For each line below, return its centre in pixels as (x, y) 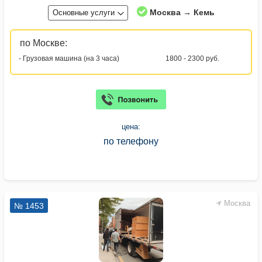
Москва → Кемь (182, 12)
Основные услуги (83, 12)
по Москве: (44, 43)
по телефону (131, 141)
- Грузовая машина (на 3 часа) (69, 58)
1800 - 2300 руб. (192, 58)
